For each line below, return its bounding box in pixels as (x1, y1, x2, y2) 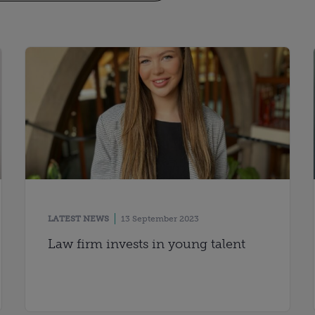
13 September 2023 (120, 214, 199, 224)
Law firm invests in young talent (47, 236, 245, 252)
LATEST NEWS (47, 214, 109, 224)
